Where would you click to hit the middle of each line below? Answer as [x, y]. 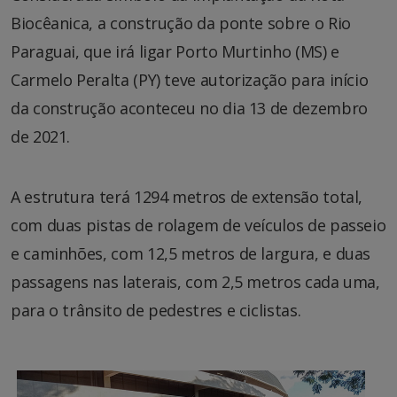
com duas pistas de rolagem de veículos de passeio [198, 226]
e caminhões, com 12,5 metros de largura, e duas [191, 254]
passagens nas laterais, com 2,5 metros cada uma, [195, 282]
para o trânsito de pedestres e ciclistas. [156, 311]
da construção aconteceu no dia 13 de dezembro [189, 109]
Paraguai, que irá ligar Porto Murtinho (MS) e [175, 52]
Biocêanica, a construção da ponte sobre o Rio [181, 23]
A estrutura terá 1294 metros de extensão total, [187, 197]
